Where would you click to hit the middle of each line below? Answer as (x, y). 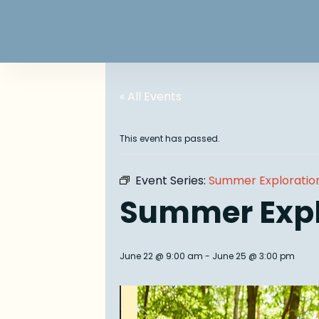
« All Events (151, 97)
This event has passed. (170, 139)
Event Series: (172, 181)
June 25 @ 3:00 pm (253, 256)
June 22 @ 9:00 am (161, 256)
